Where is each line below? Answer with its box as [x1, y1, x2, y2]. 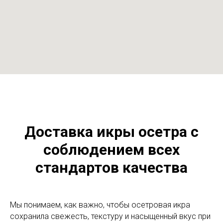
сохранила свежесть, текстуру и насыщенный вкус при [10, 211, 211, 221]
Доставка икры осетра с [24, 122, 199, 140]
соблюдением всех [43, 140, 180, 158]
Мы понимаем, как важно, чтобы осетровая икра [10, 200, 190, 210]
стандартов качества [35, 158, 188, 176]
